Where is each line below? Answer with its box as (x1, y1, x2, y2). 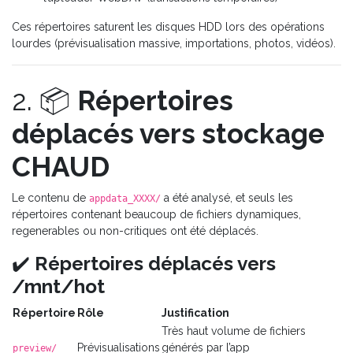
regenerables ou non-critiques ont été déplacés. (12, 224, 258, 237)
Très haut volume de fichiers (162, 324, 306, 337)
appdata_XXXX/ (89, 192, 161, 204)
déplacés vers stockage (12, 117, 325, 150)
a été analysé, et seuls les (161, 191, 293, 204)
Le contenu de (12, 191, 89, 204)
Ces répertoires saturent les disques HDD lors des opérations (12, 20, 325, 33)
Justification (162, 306, 229, 319)
